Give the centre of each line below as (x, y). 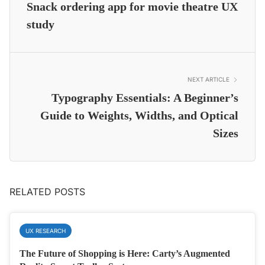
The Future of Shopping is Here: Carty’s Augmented (125, 254)
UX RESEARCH (46, 231)
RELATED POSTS (47, 192)
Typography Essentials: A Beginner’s (145, 98)
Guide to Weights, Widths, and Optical (139, 116)
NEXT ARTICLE (209, 80)
